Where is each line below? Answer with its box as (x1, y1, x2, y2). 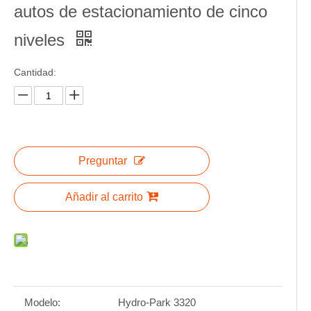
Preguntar (78, 155, 127, 167)
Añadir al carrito (65, 191, 143, 203)
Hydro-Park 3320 (118, 296, 196, 308)
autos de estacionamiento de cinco (14, 2, 267, 21)
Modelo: (24, 296, 60, 308)
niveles (14, 31, 69, 49)
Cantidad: (14, 67, 56, 78)
